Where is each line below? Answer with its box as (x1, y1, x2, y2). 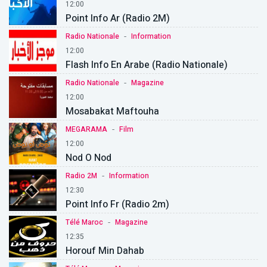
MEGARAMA (66, 124, 107, 135)
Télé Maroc (66, 217, 103, 228)
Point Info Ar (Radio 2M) (66, 11, 170, 26)
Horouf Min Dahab (66, 244, 144, 259)
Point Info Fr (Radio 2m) (66, 197, 169, 212)
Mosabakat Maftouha (66, 104, 159, 119)
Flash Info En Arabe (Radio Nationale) (66, 58, 228, 73)
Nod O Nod (66, 151, 111, 166)
